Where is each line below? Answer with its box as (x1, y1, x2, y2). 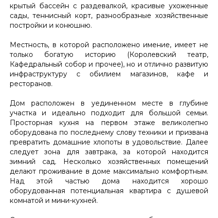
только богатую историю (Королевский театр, (10, 50, 208, 59)
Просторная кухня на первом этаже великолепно (10, 118, 208, 127)
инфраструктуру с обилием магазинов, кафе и (10, 69, 208, 78)
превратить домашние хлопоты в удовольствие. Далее (10, 137, 208, 146)
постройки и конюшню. (10, 20, 92, 30)
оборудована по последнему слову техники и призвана (10, 127, 208, 137)
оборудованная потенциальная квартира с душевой (10, 186, 208, 195)
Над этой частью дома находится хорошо (10, 176, 208, 185)
